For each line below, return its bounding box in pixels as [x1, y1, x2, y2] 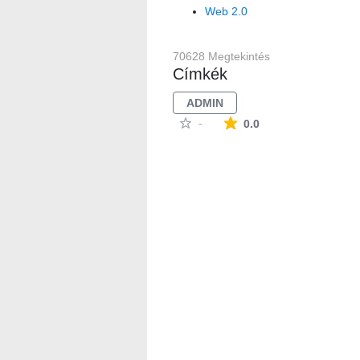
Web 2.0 [204, 4, 247, 18]
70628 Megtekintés [172, 49, 270, 63]
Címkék [172, 64, 227, 83]
